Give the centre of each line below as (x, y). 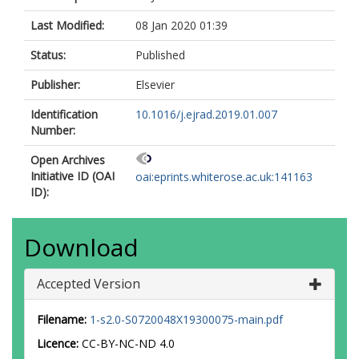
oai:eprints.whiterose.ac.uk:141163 (224, 177)
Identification (64, 114)
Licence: (59, 343)
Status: (48, 55)
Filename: (62, 319)
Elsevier (155, 85)
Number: (53, 130)
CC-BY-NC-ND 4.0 (128, 343)
